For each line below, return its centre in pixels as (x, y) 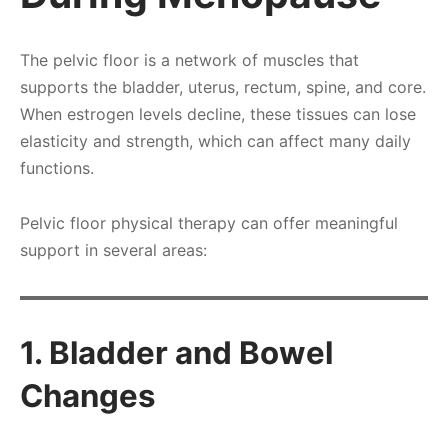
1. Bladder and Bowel (176, 353)
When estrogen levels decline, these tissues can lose (218, 114)
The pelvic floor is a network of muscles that (189, 60)
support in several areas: (113, 250)
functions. (57, 168)
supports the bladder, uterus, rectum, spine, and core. (223, 87)
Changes (88, 396)
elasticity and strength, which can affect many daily (215, 141)
